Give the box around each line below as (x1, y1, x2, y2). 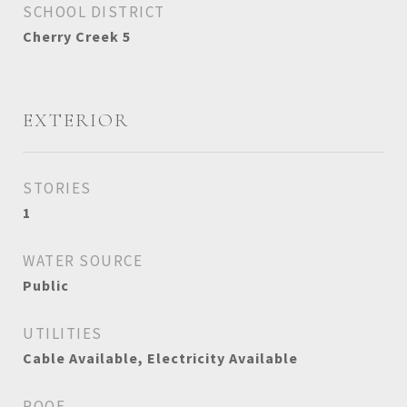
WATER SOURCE (23, 251, 143, 271)
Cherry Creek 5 (23, 27, 131, 45)
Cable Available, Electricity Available (23, 349, 298, 367)
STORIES (23, 178, 92, 198)
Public (23, 276, 69, 294)
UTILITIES (23, 323, 103, 343)
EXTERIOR (23, 109, 129, 132)
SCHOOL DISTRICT (23, 2, 165, 22)
